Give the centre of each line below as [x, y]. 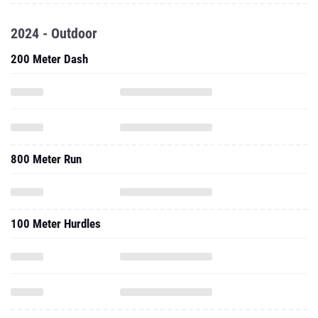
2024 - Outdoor [54, 33]
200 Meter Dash [49, 59]
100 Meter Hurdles [56, 224]
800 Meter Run [46, 159]
